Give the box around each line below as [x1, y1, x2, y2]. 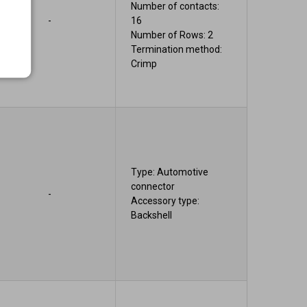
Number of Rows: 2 [131, 29, 214, 41]
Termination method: [131, 44, 223, 56]
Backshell [131, 210, 173, 221]
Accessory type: [131, 195, 200, 207]
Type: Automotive [131, 167, 209, 178]
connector [131, 181, 175, 193]
